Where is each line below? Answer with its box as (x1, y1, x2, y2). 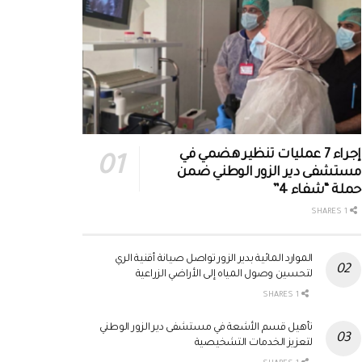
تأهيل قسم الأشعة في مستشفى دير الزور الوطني (99, 322, 313, 335)
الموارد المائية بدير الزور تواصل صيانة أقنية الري (114, 254, 313, 266)
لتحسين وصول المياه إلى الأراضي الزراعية (135, 269, 313, 281)
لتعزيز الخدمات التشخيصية (194, 338, 313, 350)
